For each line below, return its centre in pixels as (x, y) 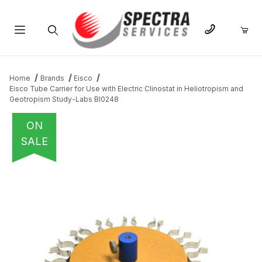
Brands (52, 78)
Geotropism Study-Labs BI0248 (64, 99)
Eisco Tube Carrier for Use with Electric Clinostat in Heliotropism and (126, 89)
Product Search (52, 58)
